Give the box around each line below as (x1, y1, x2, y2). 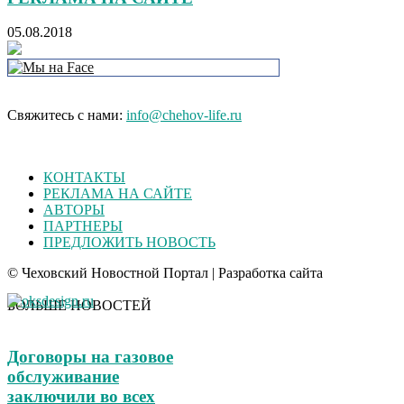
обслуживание (7, 366, 119, 386)
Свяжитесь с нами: (7, 107, 126, 124)
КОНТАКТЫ (43, 170, 125, 186)
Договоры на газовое (7, 346, 173, 366)
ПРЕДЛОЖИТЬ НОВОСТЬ (43, 234, 216, 251)
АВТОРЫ (43, 202, 105, 218)
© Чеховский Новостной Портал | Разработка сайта (7, 265, 323, 281)
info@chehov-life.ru (126, 107, 242, 124)
